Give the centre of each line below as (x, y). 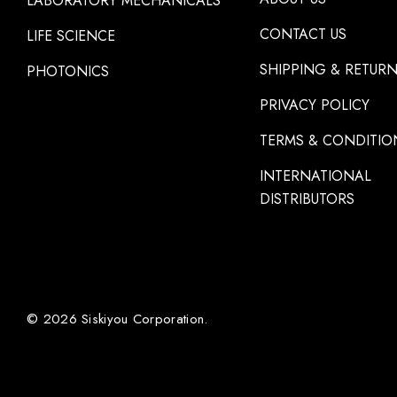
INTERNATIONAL (315, 176)
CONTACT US (303, 35)
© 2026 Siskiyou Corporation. (117, 319)
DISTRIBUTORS (307, 199)
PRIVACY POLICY (314, 105)
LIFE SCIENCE (71, 36)
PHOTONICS (68, 72)
